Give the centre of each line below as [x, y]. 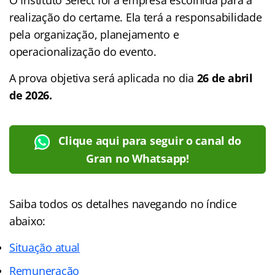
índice [222, 203]
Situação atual [45, 247]
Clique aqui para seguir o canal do [150, 140]
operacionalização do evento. [83, 51]
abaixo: [28, 221]
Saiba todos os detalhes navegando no [108, 203]
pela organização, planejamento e [94, 34]
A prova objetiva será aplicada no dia [103, 78]
